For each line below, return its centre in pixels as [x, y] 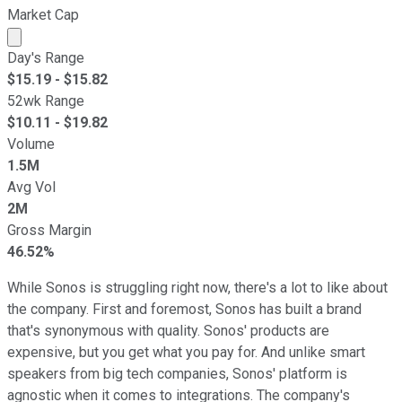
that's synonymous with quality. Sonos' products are [168, 330]
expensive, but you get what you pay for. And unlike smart [186, 352]
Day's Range [46, 57]
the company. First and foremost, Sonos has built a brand [184, 309]
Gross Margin [49, 230]
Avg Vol [31, 187]
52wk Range [46, 100]
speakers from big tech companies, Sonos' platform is [177, 373]
